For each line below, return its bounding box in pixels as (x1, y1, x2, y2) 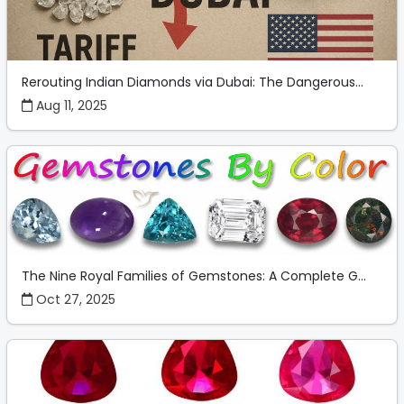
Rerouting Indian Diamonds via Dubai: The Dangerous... (22, 73, 363, 92)
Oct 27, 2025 (32, 290, 115, 309)
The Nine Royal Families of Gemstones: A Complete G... (22, 267, 366, 286)
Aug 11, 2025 (32, 96, 107, 115)
